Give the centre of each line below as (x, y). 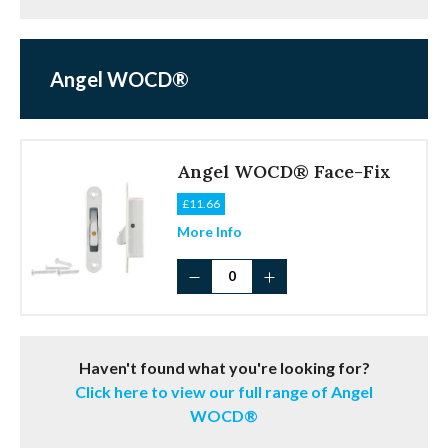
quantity (202, 348)
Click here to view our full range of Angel (224, 392)
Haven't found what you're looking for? (224, 368)
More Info (209, 232)
